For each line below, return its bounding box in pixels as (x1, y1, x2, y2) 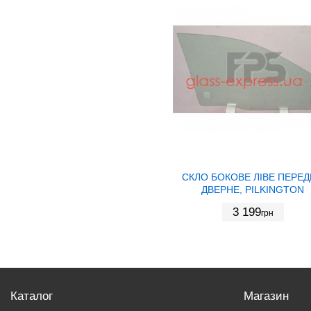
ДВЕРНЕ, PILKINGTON (201, 183, 304, 195)
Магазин (244, 289, 289, 303)
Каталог (10, 289, 53, 303)
